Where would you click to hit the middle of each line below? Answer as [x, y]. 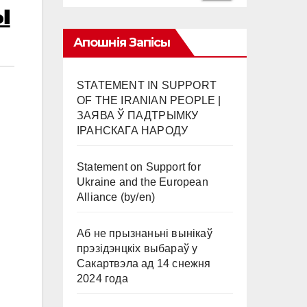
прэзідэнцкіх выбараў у [137, 248]
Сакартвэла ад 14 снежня [144, 263]
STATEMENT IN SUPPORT [147, 85]
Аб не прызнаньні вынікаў [145, 233]
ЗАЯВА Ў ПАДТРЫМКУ [138, 115]
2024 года [102, 279]
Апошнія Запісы [122, 42]
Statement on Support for [139, 167]
